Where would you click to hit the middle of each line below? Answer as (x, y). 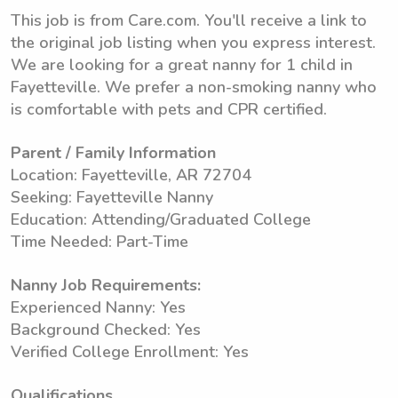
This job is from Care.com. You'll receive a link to (189, 20)
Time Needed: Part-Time (99, 242)
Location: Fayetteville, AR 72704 (131, 175)
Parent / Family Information (113, 153)
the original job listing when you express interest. (193, 43)
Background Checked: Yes (106, 330)
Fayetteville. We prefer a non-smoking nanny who (194, 87)
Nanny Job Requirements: (106, 285)
